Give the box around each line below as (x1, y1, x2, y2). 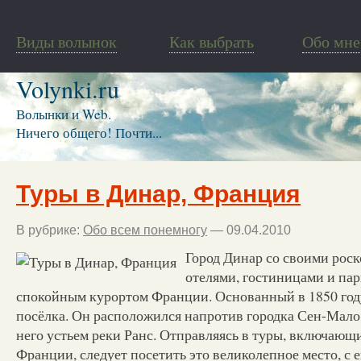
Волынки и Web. (16, 105, 111, 123)
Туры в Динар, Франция (16, 180, 301, 207)
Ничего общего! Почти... (16, 123, 162, 142)
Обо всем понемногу (83, 222, 207, 237)
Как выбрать (169, 31, 254, 52)
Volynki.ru (16, 73, 119, 105)
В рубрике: (16, 222, 83, 237)
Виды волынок (16, 31, 117, 52)
